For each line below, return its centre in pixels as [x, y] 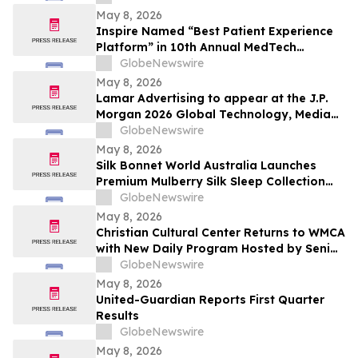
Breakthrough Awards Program [188, 64]
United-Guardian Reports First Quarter [210, 300]
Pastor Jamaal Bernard [165, 265]
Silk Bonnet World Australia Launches [206, 166]
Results [117, 316]
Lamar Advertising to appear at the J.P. [212, 99]
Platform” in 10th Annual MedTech [196, 48]
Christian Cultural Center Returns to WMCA [221, 233]
